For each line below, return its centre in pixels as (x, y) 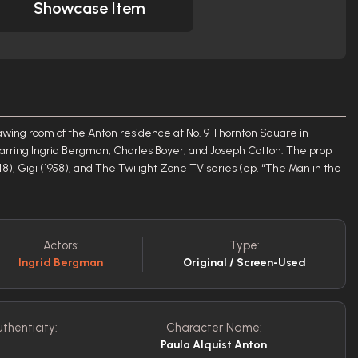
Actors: (61, 245)
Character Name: (214, 328)
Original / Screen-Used (244, 263)
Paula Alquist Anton (214, 345)
